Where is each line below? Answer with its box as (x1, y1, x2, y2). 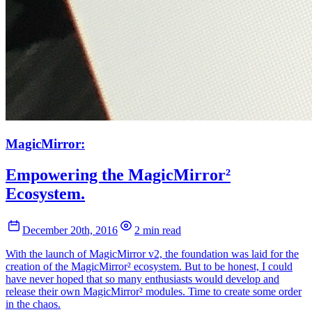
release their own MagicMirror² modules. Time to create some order (6, 285, 302, 297)
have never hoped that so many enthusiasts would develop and (6, 272, 279, 285)
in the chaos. (6, 297, 61, 310)
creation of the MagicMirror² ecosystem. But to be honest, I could (6, 260, 292, 272)
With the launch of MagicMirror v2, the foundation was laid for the (6, 247, 299, 260)
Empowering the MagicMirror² (6, 165, 231, 184)
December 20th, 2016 (22, 224, 118, 236)
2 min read (134, 224, 181, 236)
